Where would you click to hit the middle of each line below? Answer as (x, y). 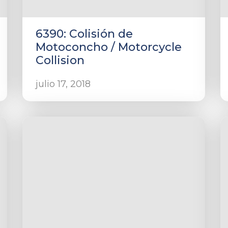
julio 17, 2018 (63, 84)
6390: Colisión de (84, 34)
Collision (60, 60)
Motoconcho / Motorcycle (108, 47)
